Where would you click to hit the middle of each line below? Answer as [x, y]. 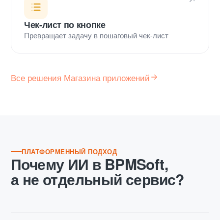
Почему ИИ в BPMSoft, [89, 164]
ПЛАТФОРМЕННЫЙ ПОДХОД [69, 151]
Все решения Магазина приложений [80, 77]
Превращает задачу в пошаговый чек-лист [96, 35]
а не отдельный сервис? [97, 179]
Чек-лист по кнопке [65, 24]
